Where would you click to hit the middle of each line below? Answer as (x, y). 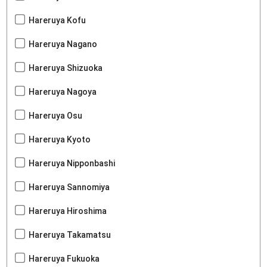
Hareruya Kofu (58, 21)
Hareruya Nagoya (63, 92)
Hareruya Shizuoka (66, 68)
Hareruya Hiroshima (68, 211)
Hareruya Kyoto (60, 140)
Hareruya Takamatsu (70, 235)
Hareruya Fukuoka (64, 259)
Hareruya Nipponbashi (72, 164)
